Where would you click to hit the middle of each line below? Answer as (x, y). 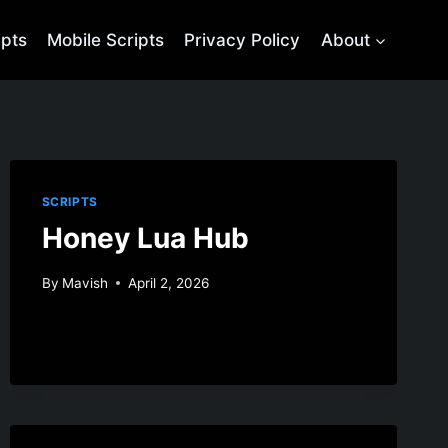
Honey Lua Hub (145, 237)
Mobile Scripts (106, 39)
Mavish (84, 282)
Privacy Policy (242, 39)
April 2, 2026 (168, 282)
